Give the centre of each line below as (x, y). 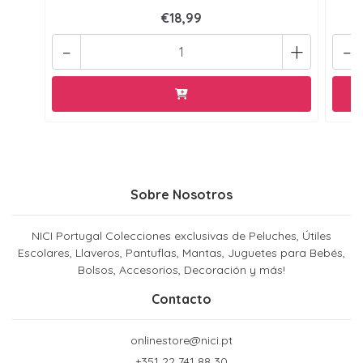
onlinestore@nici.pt (181, 341)
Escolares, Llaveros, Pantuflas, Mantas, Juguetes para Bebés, (181, 253)
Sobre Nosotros (181, 195)
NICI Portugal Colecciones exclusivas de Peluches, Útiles (181, 236)
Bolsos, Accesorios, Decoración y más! (181, 270)
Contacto (181, 299)
